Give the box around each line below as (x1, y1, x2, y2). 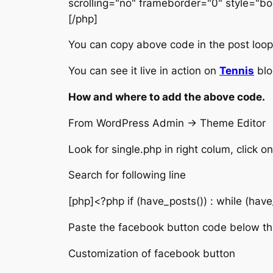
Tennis (219, 65, 254, 77)
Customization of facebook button (68, 247, 235, 260)
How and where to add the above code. (68, 90, 265, 103)
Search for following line (68, 169, 186, 182)
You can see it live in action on (68, 65, 219, 77)
